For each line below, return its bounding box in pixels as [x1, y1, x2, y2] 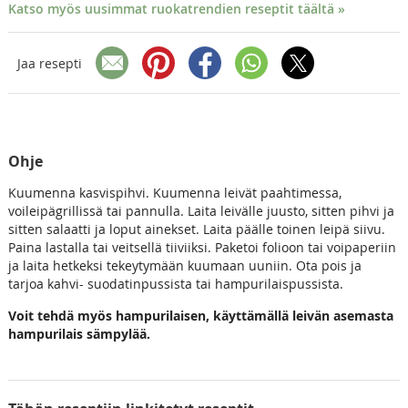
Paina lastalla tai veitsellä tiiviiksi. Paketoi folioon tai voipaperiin [7, 239, 396, 257]
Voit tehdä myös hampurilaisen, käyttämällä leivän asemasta [7, 307, 393, 325]
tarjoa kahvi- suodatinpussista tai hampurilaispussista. [7, 275, 343, 293]
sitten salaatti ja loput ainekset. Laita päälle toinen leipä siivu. [7, 220, 385, 239]
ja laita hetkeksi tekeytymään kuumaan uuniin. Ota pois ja [7, 257, 362, 275]
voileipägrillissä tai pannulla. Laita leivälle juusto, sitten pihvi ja [7, 202, 394, 220]
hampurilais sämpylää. [7, 325, 150, 343]
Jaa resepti [16, 54, 82, 72]
